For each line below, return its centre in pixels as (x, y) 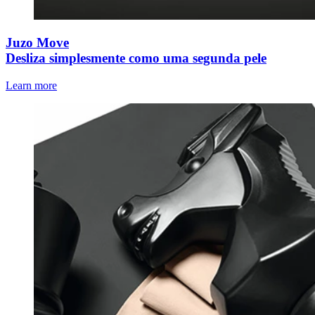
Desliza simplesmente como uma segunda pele (136, 58)
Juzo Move (37, 43)
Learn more (31, 85)
